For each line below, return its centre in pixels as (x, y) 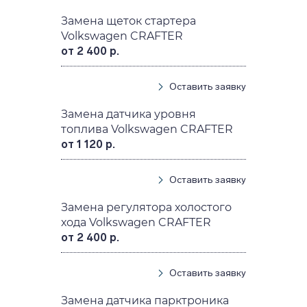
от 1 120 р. (88, 144)
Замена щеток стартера (129, 21)
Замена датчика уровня (129, 114)
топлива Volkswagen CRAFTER (147, 129)
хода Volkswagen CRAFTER (136, 222)
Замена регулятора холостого (147, 207)
